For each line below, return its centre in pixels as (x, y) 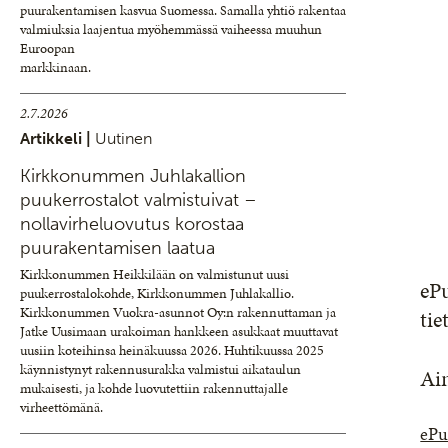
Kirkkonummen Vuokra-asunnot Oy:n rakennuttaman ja (178, 312)
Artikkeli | (57, 138)
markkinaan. (55, 67)
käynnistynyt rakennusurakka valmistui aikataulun (160, 369)
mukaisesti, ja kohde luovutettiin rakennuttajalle (154, 388)
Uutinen (123, 138)
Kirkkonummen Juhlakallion (133, 176)
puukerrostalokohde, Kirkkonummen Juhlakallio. (157, 293)
